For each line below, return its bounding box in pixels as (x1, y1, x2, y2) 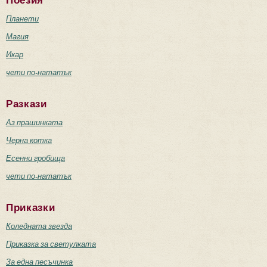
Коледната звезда (6, 220, 72, 231)
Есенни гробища (6, 152, 65, 163)
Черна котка (6, 134, 52, 145)
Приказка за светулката (6, 238, 96, 249)
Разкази (6, 98, 47, 110)
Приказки (6, 201, 55, 213)
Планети (6, 13, 39, 24)
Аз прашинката (6, 116, 63, 128)
